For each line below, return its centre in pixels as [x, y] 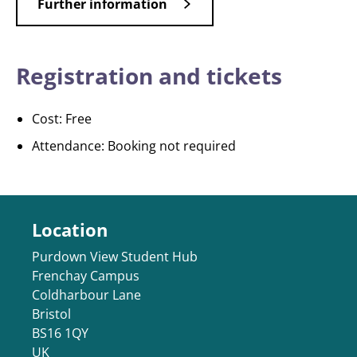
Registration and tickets [149, 76]
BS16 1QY [60, 333]
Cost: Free [62, 119]
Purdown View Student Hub [115, 257]
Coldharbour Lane [86, 295]
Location [70, 229]
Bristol [51, 314]
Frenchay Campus [86, 276]
